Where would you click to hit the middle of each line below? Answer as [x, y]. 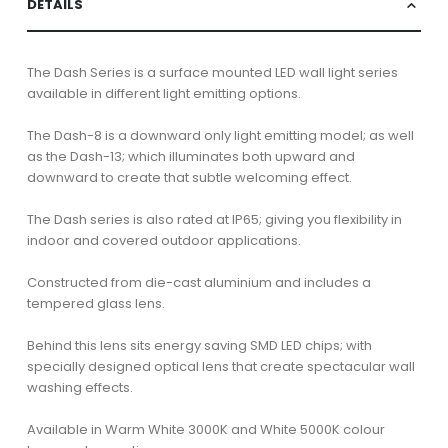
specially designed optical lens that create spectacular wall [220, 366]
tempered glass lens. [95, 303]
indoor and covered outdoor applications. [163, 240]
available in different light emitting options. [163, 93]
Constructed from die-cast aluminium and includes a [198, 282]
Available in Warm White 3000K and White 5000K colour [205, 429]
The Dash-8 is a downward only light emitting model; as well [220, 135]
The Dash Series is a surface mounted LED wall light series [212, 72]
